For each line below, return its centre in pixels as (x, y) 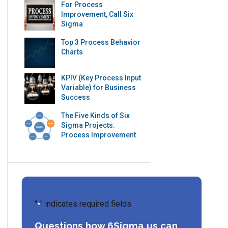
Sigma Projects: (88, 125)
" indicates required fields (86, 204)
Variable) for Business (99, 87)
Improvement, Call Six (97, 14)
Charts (72, 52)
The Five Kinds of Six (96, 115)
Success (76, 97)
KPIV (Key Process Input (101, 78)
